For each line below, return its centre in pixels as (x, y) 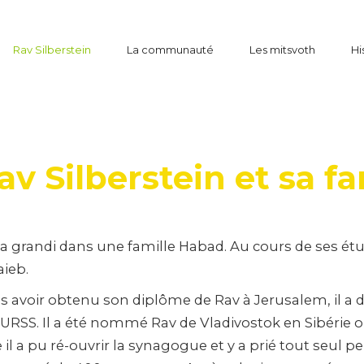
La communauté (170, 50)
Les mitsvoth (282, 50)
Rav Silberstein (52, 50)
